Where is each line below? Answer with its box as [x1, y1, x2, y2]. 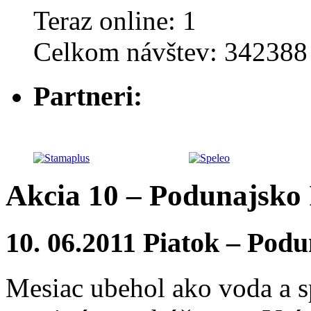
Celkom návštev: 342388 [33, 36, 308, 67]
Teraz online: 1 [33, 5, 196, 35]
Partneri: [33, 81, 142, 112]
